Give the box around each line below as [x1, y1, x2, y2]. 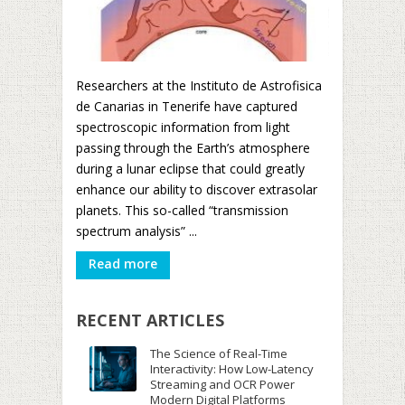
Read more [89, 255, 157, 272]
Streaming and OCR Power [150, 376, 295, 392]
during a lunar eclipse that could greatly [76, 160, 305, 177]
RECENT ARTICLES [76, 309, 224, 331]
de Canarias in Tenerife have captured [76, 98, 297, 115]
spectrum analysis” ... [76, 222, 197, 240]
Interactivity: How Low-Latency [150, 361, 314, 377]
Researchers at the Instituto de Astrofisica [76, 77, 322, 94]
